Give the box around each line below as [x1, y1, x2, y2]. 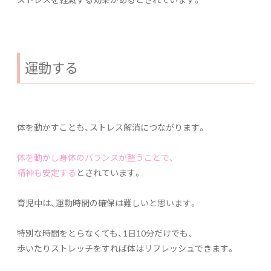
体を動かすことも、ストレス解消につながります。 [17, 120, 206, 133]
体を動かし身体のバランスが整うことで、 [17, 151, 174, 163]
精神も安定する [17, 166, 76, 178]
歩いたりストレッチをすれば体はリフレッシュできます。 [17, 241, 235, 254]
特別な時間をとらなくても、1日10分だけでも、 [17, 226, 193, 239]
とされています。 [76, 166, 142, 178]
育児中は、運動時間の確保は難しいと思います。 [17, 196, 198, 209]
